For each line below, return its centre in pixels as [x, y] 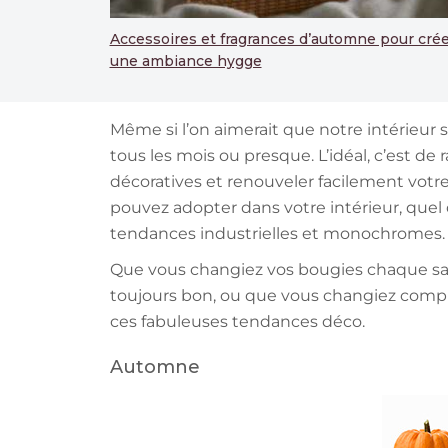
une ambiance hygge [185, 61]
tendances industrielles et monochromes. [277, 234]
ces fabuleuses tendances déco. [237, 322]
